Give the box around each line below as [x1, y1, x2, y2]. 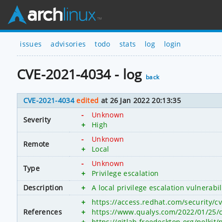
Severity [23, 114, 51, 124]
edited [76, 95, 99, 105]
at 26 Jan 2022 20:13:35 [99, 95, 181, 105]
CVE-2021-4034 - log [16, 65, 146, 84]
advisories [51, 39, 86, 49]
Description [23, 182, 63, 192]
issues [20, 39, 42, 49]
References [23, 207, 62, 217]
